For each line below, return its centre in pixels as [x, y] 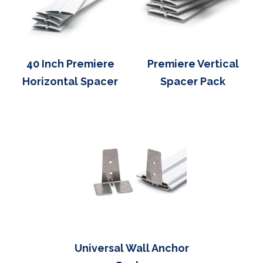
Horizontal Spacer [70, 81]
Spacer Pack [193, 81]
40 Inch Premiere [70, 63]
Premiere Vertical [193, 63]
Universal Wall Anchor [131, 248]
